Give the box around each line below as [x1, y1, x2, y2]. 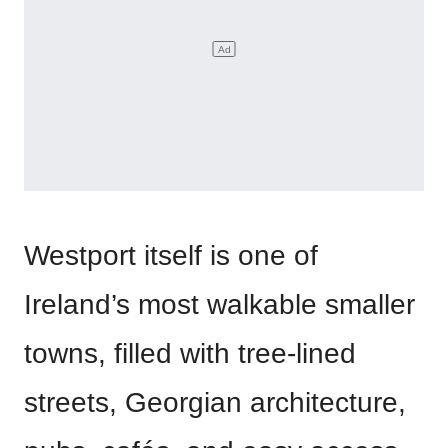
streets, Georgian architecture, [24, 387, 406, 419]
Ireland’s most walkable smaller [24, 289, 415, 321]
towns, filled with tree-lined [24, 338, 356, 370]
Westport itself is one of [24, 240, 318, 272]
